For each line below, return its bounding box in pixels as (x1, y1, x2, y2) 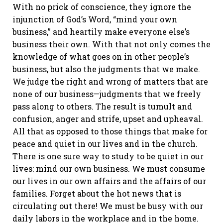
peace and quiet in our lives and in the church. (12, 138, 198, 149)
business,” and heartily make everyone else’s (12, 26, 190, 37)
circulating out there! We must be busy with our (12, 201, 203, 211)
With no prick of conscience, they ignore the (12, 1, 191, 12)
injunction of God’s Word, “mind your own (12, 14, 177, 24)
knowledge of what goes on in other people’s (12, 51, 189, 62)
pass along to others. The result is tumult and (12, 101, 192, 111)
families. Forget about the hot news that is (12, 188, 181, 199)
